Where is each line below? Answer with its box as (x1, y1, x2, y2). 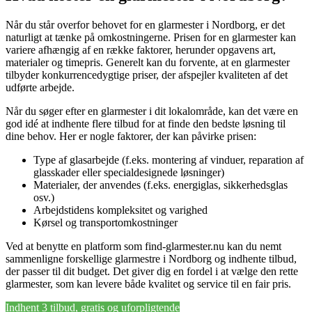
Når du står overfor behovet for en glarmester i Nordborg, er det (6, 19, 285, 31)
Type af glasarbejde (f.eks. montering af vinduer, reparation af (33, 154, 304, 166)
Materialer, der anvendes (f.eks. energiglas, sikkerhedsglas (33, 179, 288, 192)
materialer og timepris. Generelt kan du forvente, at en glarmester (6, 56, 290, 69)
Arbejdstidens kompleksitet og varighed (33, 204, 208, 217)
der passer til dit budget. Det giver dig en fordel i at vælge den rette (6, 265, 298, 278)
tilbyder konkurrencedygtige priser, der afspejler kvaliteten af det (6, 69, 288, 81)
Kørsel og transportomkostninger (33, 217, 178, 229)
